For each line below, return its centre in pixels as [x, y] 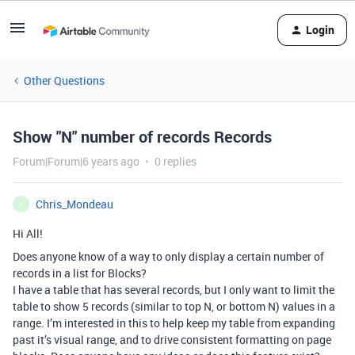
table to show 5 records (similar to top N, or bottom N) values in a [174, 306]
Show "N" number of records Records [142, 137]
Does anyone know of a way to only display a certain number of [168, 256]
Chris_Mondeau [74, 204]
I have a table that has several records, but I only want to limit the [174, 290]
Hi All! [28, 233]
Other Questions [64, 80]
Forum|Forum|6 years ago [76, 161]
